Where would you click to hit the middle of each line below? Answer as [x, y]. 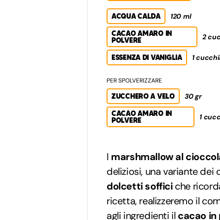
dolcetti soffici [140, 186]
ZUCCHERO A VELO [143, 96]
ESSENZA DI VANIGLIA [147, 57]
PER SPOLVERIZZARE [134, 80]
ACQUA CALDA [136, 16]
